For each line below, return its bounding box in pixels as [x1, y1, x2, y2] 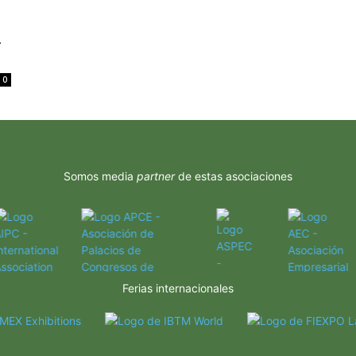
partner [137, 168, 175, 183]
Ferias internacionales [122, 281, 234, 295]
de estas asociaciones [175, 168, 292, 183]
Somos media [64, 168, 137, 183]
